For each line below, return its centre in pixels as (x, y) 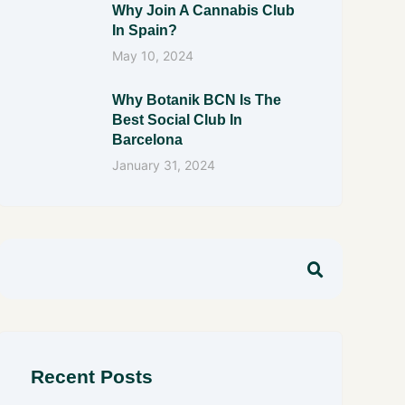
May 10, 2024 (153, 55)
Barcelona (148, 140)
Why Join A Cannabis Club (204, 10)
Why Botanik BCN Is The (197, 100)
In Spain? (145, 30)
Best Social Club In (178, 120)
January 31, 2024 (164, 165)
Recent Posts (92, 377)
